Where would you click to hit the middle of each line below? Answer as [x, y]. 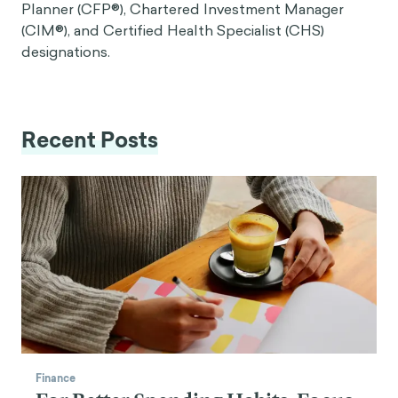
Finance [56, 378]
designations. [66, 52]
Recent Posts [90, 140]
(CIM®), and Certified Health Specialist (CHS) [173, 30]
